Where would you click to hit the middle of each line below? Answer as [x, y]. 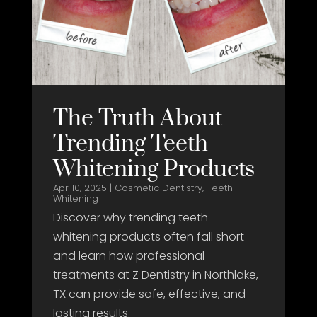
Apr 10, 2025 [80, 188]
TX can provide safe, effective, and [149, 294]
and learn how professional [128, 255]
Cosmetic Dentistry [158, 188]
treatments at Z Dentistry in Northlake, [155, 275]
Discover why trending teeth [130, 217]
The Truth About [137, 118]
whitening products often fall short [148, 236]
